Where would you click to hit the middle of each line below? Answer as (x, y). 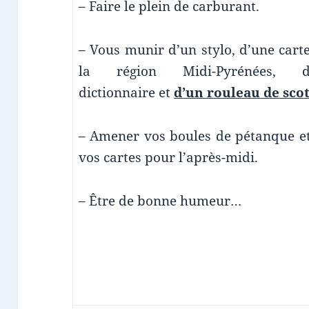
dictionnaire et (124, 92)
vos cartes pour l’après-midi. (168, 157)
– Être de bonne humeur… (160, 200)
